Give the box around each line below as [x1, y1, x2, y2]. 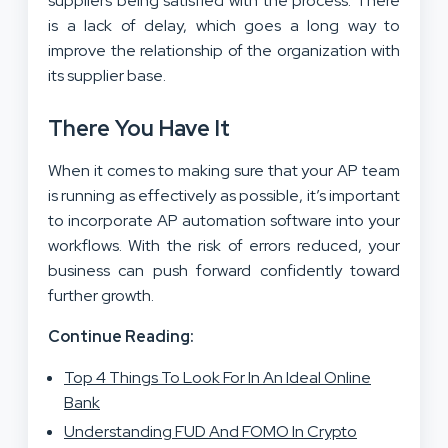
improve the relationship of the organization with [48, 39, 400, 61]
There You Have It [48, 113, 230, 143]
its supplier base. [48, 64, 169, 86]
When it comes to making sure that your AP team [48, 159, 400, 181]
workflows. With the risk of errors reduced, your [48, 234, 400, 256]
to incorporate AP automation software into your [48, 209, 400, 231]
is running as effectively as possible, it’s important [48, 184, 400, 206]
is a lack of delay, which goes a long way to [48, 14, 400, 36]
